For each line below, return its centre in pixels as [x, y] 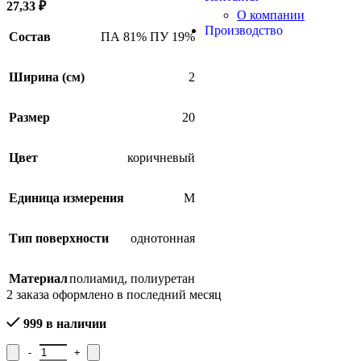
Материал [38, 278]
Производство [244, 30]
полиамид [97, 278]
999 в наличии [64, 323]
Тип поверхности [59, 238]
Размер [29, 117]
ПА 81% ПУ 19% [148, 36]
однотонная [163, 238]
